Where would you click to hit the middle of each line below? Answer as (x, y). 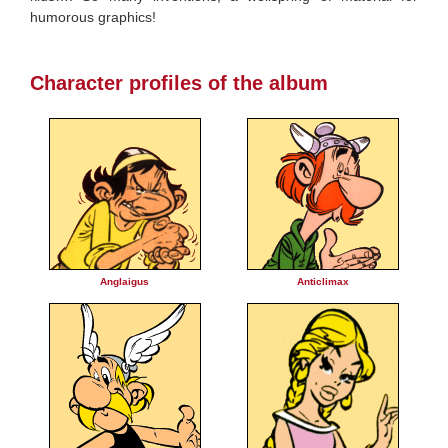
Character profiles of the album (179, 83)
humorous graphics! (93, 17)
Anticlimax (322, 282)
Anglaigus (124, 282)
